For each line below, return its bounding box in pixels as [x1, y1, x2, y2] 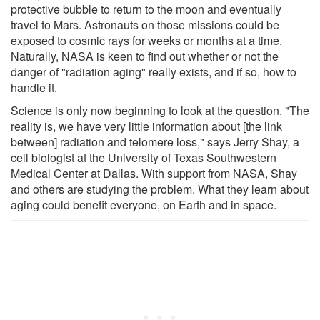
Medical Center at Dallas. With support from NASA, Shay [11, 164, 297, 181]
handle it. [11, 79, 57, 96]
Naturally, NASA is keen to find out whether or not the [11, 47, 279, 64]
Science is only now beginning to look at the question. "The [11, 101, 309, 119]
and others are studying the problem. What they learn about [11, 180, 309, 197]
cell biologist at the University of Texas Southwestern [11, 149, 276, 166]
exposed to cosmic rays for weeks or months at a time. [11, 31, 282, 49]
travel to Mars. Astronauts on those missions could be [11, 16, 279, 33]
